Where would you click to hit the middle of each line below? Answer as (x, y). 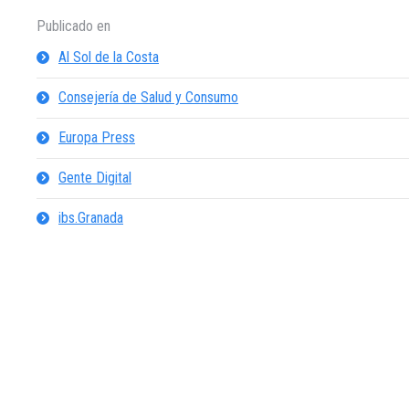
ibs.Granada (91, 218)
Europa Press (97, 138)
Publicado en (73, 26)
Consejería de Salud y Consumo (148, 98)
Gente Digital (95, 178)
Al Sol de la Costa (109, 58)
